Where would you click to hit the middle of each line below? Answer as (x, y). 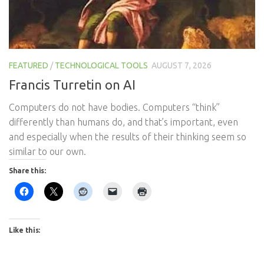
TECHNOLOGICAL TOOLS (101, 65)
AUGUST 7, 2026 (181, 65)
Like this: (24, 230)
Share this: (27, 170)
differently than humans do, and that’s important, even (123, 122)
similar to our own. (47, 151)
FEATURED (29, 65)
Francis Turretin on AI (72, 84)
